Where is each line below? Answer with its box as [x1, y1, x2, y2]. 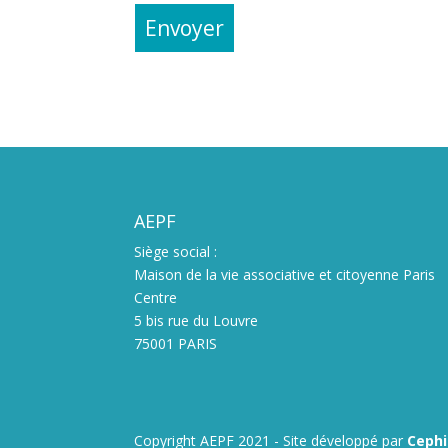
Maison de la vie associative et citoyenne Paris [134, 264, 436, 284]
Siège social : [134, 241, 218, 261]
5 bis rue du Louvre [134, 310, 259, 330]
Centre [134, 287, 178, 307]
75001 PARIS [134, 333, 218, 353]
